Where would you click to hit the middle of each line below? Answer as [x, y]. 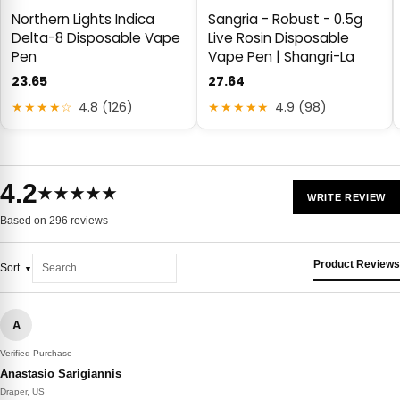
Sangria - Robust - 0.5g [285, 20]
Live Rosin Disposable [279, 38]
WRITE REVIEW [346, 198]
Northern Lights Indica [83, 20]
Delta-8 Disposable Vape [96, 38]
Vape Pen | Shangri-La [281, 57]
